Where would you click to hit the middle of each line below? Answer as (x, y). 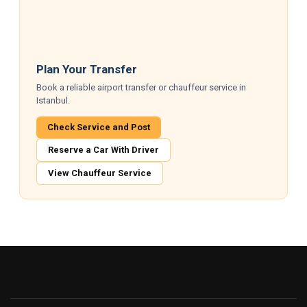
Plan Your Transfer (87, 70)
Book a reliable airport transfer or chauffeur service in (142, 88)
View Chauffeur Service (100, 173)
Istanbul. (53, 101)
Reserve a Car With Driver (104, 150)
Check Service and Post (99, 127)
